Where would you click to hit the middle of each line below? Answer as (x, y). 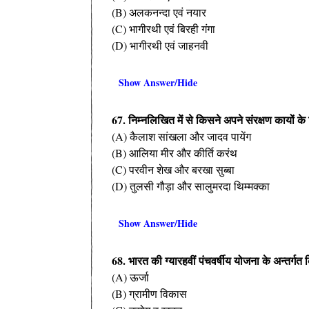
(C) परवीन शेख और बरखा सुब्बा (173, 169)
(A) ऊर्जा (130, 277)
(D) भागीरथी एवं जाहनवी (160, 45)
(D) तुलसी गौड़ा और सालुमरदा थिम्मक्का (191, 186)
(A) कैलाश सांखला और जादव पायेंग (181, 136)
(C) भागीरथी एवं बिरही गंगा (163, 28)
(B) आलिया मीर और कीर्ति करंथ (175, 152)
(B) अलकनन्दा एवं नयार (159, 12)
